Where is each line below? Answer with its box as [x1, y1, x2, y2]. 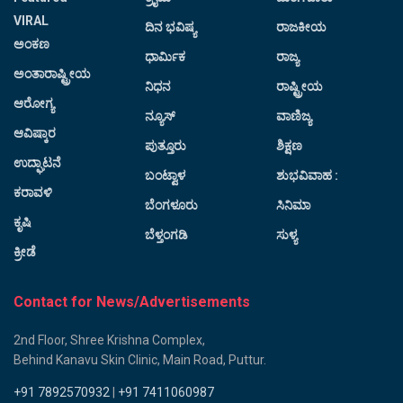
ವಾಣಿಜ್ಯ [276, 109, 311, 124]
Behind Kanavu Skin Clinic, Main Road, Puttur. [13, 353, 266, 368]
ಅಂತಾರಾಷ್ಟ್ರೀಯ [13, 67, 91, 82]
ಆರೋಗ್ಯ [13, 96, 54, 112]
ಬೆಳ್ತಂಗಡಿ [145, 228, 188, 243]
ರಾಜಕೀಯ [276, 20, 327, 35]
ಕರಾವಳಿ [13, 185, 52, 201]
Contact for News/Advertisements [13, 293, 250, 311]
